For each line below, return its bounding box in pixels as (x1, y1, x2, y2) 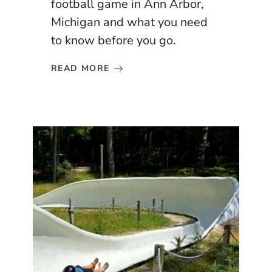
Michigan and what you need (51, 14, 208, 31)
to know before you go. (51, 32, 176, 49)
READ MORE (51, 63, 110, 75)
